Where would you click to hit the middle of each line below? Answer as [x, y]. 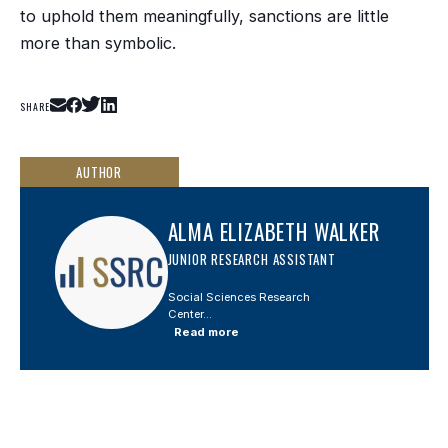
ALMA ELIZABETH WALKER [273, 231]
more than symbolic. [97, 43]
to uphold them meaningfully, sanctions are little [204, 16]
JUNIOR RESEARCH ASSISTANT [251, 259]
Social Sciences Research [238, 296]
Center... [189, 313]
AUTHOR [99, 171]
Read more [206, 331]
